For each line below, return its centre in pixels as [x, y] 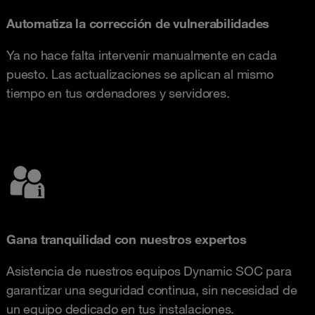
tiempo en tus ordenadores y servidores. [118, 92]
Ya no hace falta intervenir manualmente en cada [142, 54]
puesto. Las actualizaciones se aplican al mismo [140, 73]
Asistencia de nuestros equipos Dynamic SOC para [149, 270]
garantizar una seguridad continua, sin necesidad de [152, 289]
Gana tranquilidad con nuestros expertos [127, 239]
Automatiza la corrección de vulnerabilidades [138, 23]
